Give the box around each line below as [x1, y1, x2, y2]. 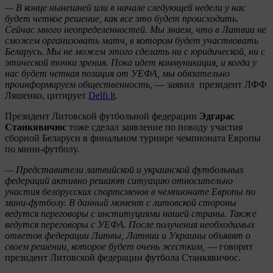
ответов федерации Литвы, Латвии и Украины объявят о [5, 230, 250, 241]
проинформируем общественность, [5, 79, 152, 90]
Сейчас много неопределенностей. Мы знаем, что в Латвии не [5, 24, 266, 35]
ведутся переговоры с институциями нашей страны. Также [5, 208, 257, 219]
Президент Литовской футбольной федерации [5, 110, 199, 121]
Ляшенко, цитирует [5, 90, 88, 101]
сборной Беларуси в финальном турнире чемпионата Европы [5, 132, 261, 143]
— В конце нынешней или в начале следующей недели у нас [5, 2, 246, 13]
